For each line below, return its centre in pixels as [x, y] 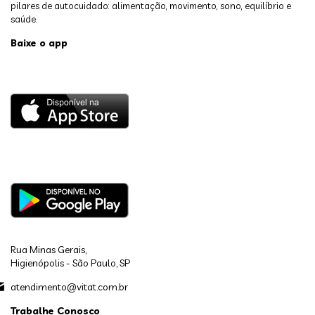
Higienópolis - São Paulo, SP [70, 263]
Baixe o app [39, 43]
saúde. [24, 19]
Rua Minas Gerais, [49, 249]
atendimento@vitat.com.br [69, 287]
